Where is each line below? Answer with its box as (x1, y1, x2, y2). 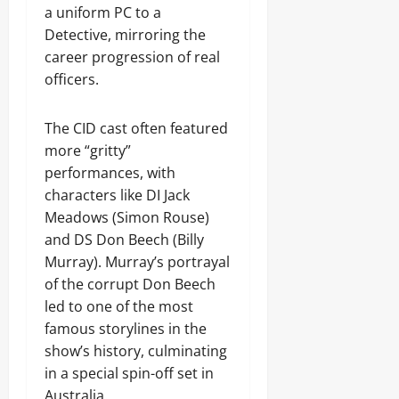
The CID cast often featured (45, 118, 228, 138)
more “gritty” (45, 141, 131, 160)
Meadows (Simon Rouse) (45, 208, 209, 227)
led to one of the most (45, 297, 193, 316)
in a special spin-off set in (45, 363, 214, 383)
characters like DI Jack (45, 185, 190, 205)
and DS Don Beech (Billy (45, 230, 204, 249)
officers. (45, 69, 99, 89)
